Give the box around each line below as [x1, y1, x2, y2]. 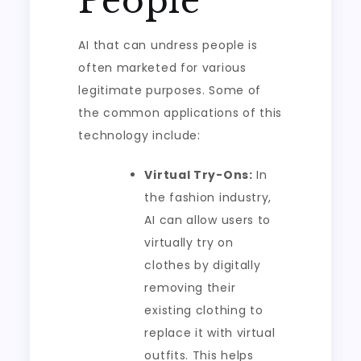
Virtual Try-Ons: [144, 167, 253, 183]
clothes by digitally [144, 257, 261, 273]
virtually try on [144, 234, 234, 251]
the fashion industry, [144, 189, 272, 205]
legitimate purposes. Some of [78, 82, 262, 98]
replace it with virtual [144, 325, 276, 341]
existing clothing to [144, 302, 263, 318]
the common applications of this [78, 105, 283, 121]
